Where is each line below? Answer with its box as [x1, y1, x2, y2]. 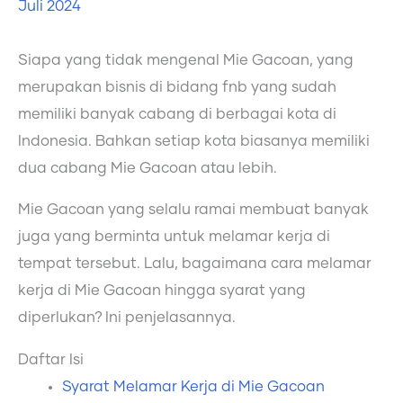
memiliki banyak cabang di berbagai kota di [18, 106, 336, 121]
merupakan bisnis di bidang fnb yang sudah [18, 79, 336, 94]
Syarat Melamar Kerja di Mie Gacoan [62, 379, 326, 394]
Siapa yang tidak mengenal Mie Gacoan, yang [18, 52, 354, 67]
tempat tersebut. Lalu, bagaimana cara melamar [18, 256, 372, 272]
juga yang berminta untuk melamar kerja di [18, 229, 330, 245]
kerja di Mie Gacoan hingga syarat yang [18, 283, 306, 299]
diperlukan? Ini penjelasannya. [18, 310, 236, 326]
